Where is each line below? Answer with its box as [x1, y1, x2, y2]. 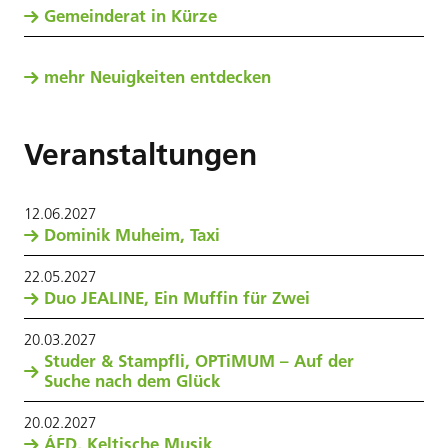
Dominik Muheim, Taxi [44, 225, 220, 245]
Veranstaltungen [24, 136, 257, 173]
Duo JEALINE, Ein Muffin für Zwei [44, 288, 310, 308]
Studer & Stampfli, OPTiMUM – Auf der [44, 351, 354, 371]
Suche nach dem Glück [44, 371, 220, 391]
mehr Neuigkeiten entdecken [44, 67, 271, 87]
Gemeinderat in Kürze [44, 6, 217, 26]
